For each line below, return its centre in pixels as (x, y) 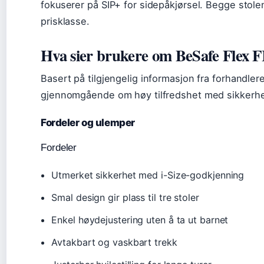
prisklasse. (65, 21)
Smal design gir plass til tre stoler (125, 198)
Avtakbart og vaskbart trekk (114, 242)
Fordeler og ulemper (88, 123)
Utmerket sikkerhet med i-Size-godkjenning (148, 175)
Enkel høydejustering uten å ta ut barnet (140, 220)
